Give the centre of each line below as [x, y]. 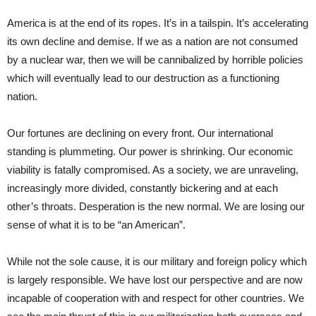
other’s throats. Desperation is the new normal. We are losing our [156, 207]
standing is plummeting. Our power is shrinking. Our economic [150, 152]
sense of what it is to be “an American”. [96, 225]
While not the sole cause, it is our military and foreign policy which [157, 262]
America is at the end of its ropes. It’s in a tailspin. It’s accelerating [158, 23]
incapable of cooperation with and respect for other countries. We [156, 298]
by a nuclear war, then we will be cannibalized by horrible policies [155, 60]
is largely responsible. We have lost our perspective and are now [155, 280]
